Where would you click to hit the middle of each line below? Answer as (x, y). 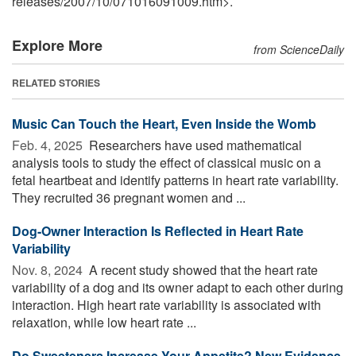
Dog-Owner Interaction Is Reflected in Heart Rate (158, 230)
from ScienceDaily (299, 49)
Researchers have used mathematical (194, 145)
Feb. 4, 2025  (49, 145)
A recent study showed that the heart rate (202, 269)
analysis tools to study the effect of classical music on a (166, 162)
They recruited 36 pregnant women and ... (129, 197)
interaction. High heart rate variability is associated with (166, 304)
